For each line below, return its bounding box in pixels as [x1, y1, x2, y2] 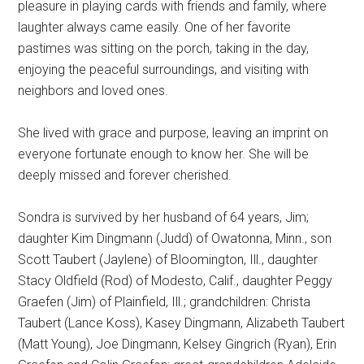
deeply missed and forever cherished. [18, 167, 232, 184]
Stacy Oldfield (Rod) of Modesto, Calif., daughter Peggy [18, 273, 333, 289]
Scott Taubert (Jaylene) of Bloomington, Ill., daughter [18, 252, 318, 268]
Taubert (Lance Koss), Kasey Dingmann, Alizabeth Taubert [18, 315, 345, 331]
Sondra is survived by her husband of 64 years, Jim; [18, 210, 310, 226]
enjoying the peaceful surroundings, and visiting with [18, 62, 310, 78]
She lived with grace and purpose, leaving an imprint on [18, 125, 329, 141]
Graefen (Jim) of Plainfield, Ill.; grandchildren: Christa [18, 294, 311, 310]
